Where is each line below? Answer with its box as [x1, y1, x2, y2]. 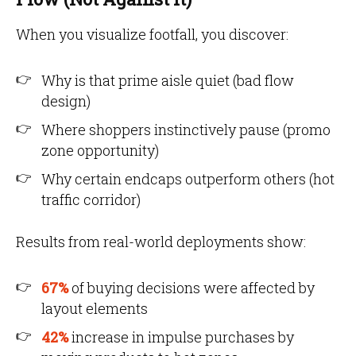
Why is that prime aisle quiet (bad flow [41, 71, 294, 90]
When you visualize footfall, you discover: [16, 25, 288, 44]
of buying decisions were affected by [72, 278, 315, 297]
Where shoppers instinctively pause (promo [41, 120, 331, 139]
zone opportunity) [41, 141, 159, 160]
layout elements [41, 299, 148, 318]
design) [41, 91, 91, 110]
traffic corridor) [41, 190, 141, 209]
